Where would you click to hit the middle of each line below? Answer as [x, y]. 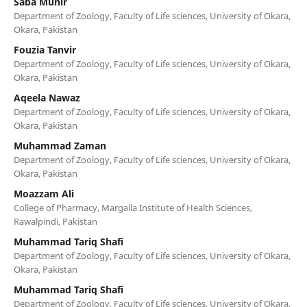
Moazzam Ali [44, 193]
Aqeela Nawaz [47, 97]
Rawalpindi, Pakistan [55, 221]
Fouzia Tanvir [45, 49]
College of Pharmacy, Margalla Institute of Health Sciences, [133, 207]
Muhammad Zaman [60, 145]
